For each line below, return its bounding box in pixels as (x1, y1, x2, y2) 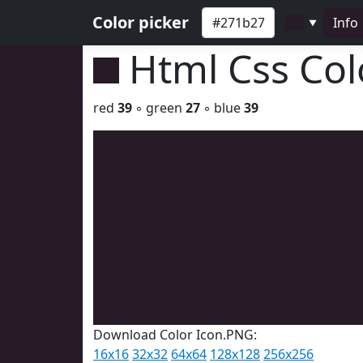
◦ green (132, 99, 186, 117)
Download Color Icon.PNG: (93, 326, 257, 344)
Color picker (92, 11, 189, 33)
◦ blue (200, 99, 244, 117)
